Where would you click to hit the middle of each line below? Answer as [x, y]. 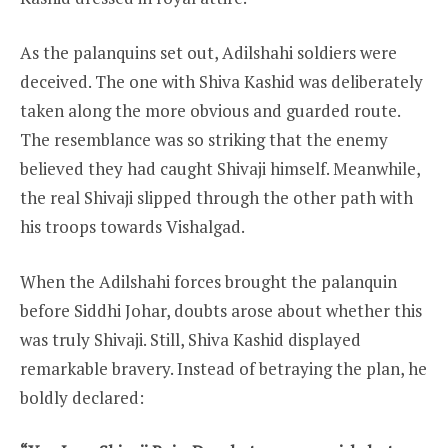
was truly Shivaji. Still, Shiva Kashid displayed [190, 339]
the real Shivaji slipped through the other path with [216, 198]
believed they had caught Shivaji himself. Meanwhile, [220, 169]
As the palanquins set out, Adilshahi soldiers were [208, 53]
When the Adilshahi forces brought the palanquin [208, 281]
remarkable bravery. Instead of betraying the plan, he [223, 368]
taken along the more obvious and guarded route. [210, 111]
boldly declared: [82, 397]
